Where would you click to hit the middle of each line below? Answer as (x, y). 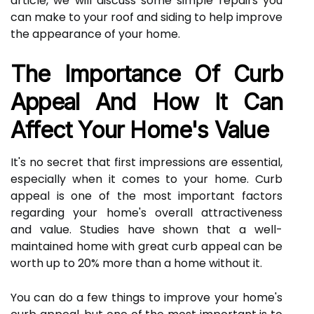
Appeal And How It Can (146, 102)
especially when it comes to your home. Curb (146, 179)
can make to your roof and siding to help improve (146, 17)
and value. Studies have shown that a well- (146, 230)
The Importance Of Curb (146, 74)
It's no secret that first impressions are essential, (146, 162)
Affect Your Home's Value (139, 130)
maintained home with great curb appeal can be (146, 246)
